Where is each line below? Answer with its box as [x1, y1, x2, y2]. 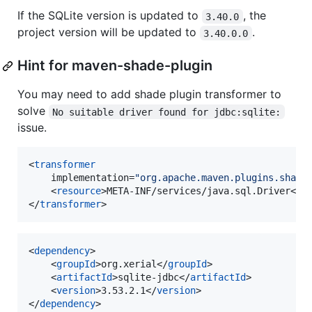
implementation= [51, 172, 134, 184]
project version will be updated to [17, 25, 200, 40]
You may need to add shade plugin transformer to [17, 87, 281, 102]
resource [56, 185, 101, 197]
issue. [17, 120, 47, 135]
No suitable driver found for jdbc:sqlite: [52, 106, 281, 118]
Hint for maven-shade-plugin [17, 57, 212, 75]
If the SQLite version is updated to [17, 8, 202, 23]
